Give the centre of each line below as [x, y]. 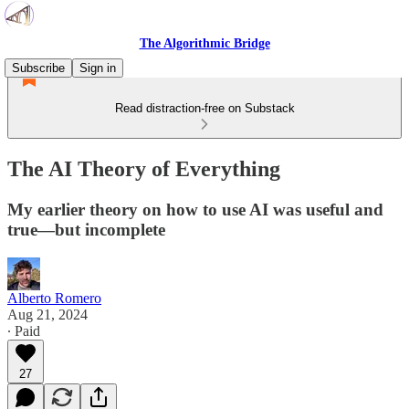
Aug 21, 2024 [47, 314]
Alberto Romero [54, 298]
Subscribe [38, 68]
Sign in [98, 68]
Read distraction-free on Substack [204, 108]
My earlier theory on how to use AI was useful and [195, 209]
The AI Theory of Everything [144, 168]
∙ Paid [24, 330]
